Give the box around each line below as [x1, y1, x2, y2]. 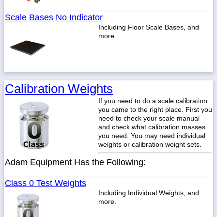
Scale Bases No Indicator [5, 13, 103, 22]
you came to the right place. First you [98, 106, 212, 113]
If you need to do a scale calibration [98, 97, 207, 105]
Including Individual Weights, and [98, 189, 199, 197]
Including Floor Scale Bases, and [98, 23, 199, 31]
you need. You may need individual [98, 132, 205, 139]
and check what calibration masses [98, 123, 205, 131]
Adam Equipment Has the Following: [5, 157, 146, 167]
